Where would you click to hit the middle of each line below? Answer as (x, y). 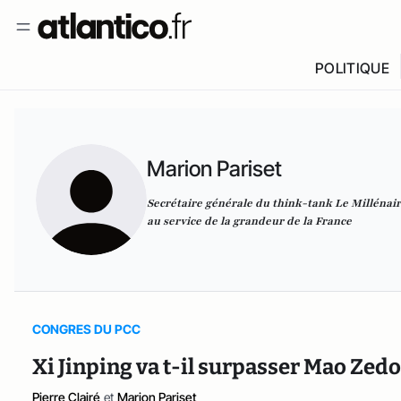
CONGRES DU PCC (86, 329)
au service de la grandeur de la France (249, 221)
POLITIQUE (352, 68)
